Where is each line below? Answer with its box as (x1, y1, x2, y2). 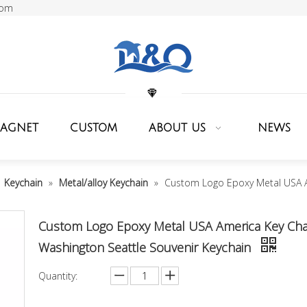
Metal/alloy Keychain (59, 176, 148, 189)
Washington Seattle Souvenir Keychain (38, 239, 254, 256)
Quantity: (38, 269, 77, 282)
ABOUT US (149, 122, 206, 134)
